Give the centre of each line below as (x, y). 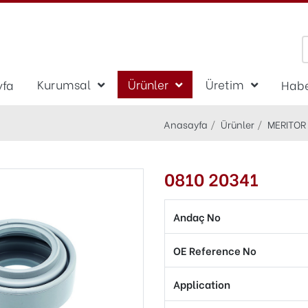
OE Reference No (215, 250)
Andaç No (197, 216)
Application (202, 284)
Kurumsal (64, 84)
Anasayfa (186, 124)
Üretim (225, 84)
